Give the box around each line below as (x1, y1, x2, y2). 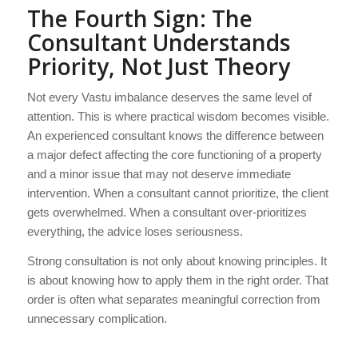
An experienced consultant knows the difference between (26, 129, 324, 143)
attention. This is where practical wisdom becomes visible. (26, 109, 329, 124)
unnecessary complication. (26, 312, 167, 325)
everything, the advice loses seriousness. (26, 225, 243, 239)
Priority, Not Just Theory (26, 50, 290, 82)
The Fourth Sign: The (26, 2, 253, 34)
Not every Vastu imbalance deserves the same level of (26, 90, 312, 105)
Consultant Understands (26, 26, 290, 58)
